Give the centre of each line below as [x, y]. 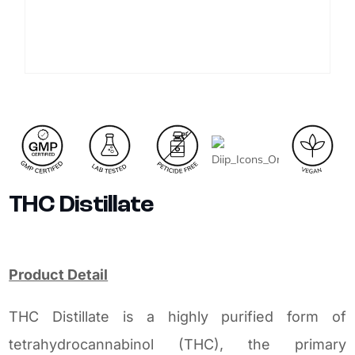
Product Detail [59, 274]
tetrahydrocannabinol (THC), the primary [177, 344]
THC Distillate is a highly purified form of [177, 316]
